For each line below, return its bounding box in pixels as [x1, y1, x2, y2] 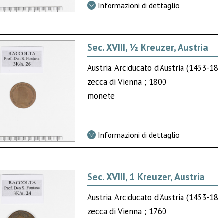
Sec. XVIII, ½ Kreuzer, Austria [87, 40, 209, 54]
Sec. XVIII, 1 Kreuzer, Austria [87, 170, 205, 183]
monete [87, 90, 115, 101]
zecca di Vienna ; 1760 [87, 205, 167, 217]
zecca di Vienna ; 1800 [87, 76, 167, 87]
